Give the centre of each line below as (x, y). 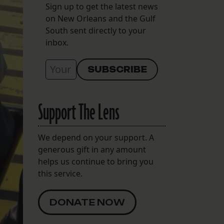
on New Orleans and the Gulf (100, 19)
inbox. (57, 43)
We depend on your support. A (96, 138)
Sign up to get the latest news (102, 7)
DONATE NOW (87, 202)
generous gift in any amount (92, 150)
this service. (60, 174)
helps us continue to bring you (96, 162)
